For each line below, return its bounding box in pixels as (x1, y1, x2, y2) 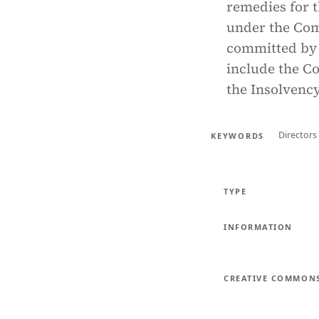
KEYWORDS (211, 130, 265, 141)
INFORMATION (224, 221, 293, 232)
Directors (278, 129, 318, 141)
